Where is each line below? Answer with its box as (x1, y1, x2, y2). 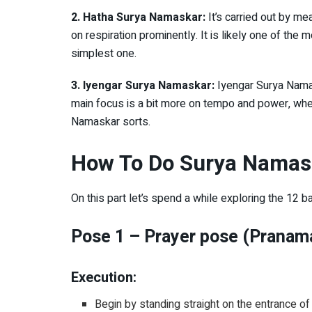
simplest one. (71, 45, 139, 63)
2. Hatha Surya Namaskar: (71, 9, 208, 26)
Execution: (71, 267, 136, 288)
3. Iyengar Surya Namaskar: (71, 77, 214, 95)
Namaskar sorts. (71, 114, 150, 131)
